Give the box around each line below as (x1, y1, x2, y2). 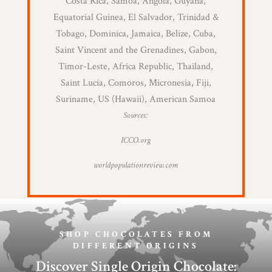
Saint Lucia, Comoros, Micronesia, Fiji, (60, 76, 211, 90)
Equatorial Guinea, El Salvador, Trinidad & (53, 11, 219, 24)
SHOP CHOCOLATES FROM (59, 229, 212, 240)
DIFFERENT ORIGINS (73, 240, 199, 252)
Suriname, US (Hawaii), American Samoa (56, 93, 216, 106)
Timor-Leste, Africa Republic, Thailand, (58, 60, 214, 73)
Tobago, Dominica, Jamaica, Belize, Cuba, (56, 27, 216, 41)
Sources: (123, 110, 149, 121)
